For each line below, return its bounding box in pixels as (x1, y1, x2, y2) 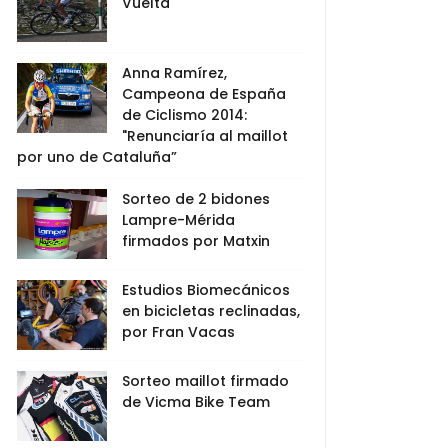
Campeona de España (122, 84, 286, 104)
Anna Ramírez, (122, 63, 227, 83)
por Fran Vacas (122, 322, 235, 342)
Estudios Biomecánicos (122, 280, 290, 300)
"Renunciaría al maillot (122, 126, 288, 146)
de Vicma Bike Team (122, 392, 270, 412)
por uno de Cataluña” (17, 147, 177, 167)
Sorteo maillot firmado (122, 371, 289, 391)
